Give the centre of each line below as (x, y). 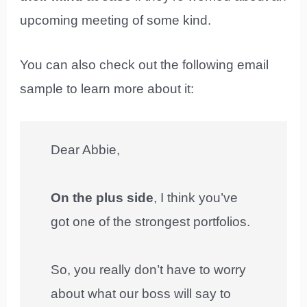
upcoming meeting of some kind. (116, 20)
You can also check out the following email (145, 65)
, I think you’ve (196, 198)
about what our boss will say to (141, 294)
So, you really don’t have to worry (149, 270)
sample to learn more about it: (107, 89)
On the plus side (102, 198)
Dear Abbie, (86, 150)
